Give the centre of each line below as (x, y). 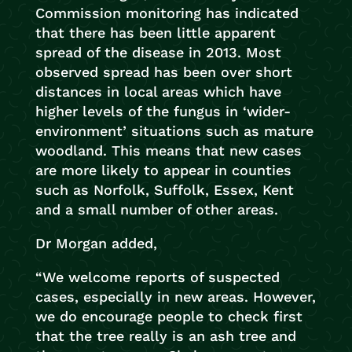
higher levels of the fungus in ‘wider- (163, 111)
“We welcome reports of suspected (157, 277)
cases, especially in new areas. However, (175, 297)
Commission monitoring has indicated (167, 13)
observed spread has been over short (163, 72)
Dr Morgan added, (96, 243)
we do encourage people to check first (169, 316)
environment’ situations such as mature (174, 131)
